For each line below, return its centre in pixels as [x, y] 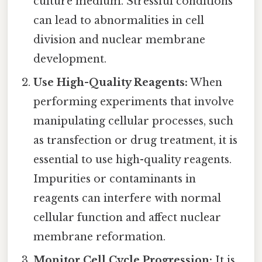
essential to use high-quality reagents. [133, 159]
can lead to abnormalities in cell [119, 20]
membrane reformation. [100, 237]
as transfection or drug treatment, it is [136, 140]
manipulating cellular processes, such [134, 121]
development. [70, 59]
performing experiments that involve [134, 101]
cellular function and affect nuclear [127, 217]
